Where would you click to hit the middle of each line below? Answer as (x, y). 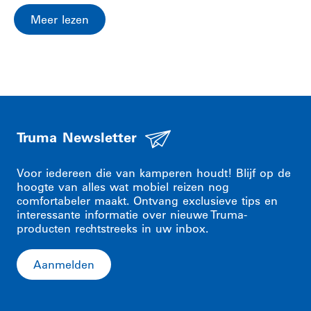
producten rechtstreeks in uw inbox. (112, 228)
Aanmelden (64, 264)
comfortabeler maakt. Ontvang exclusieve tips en (147, 201)
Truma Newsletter (77, 137)
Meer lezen (60, 19)
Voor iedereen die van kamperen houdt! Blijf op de (154, 173)
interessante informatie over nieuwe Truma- (132, 215)
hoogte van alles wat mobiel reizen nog (123, 187)
